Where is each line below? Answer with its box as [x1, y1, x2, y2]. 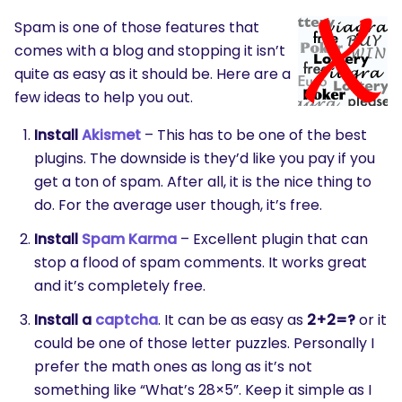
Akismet [82, 125, 141, 145]
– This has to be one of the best [141, 125, 367, 145]
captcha [95, 310, 158, 330]
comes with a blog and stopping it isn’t [14, 40, 285, 61]
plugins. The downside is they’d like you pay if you [34, 148, 375, 169]
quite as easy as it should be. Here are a [14, 64, 291, 84]
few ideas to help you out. [14, 87, 193, 108]
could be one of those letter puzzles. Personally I [34, 333, 374, 354]
